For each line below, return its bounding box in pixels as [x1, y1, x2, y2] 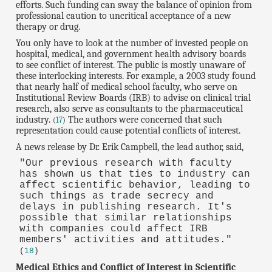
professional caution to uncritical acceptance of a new [16, 10, 232, 22]
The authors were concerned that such [66, 114, 223, 126]
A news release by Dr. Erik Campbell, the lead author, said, [16, 141, 244, 153]
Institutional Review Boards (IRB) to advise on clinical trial [16, 92, 251, 104]
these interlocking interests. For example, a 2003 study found [16, 70, 256, 82]
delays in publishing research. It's [19, 202, 232, 213]
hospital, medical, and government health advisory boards [16, 49, 246, 60]
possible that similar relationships [19, 212, 232, 224]
